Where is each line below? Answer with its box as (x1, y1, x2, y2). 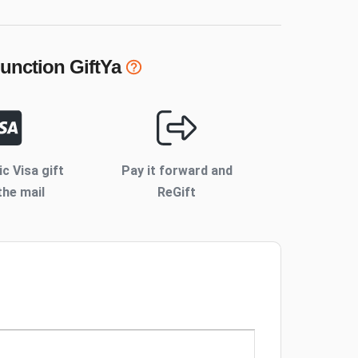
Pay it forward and (121, 163, 233, 179)
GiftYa (65, 56, 121, 78)
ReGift (157, 185, 197, 201)
